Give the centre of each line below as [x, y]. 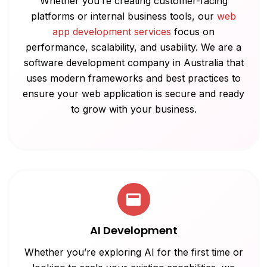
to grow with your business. [133, 109]
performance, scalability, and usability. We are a [133, 47]
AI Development [133, 231]
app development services [112, 32]
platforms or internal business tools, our [124, 16]
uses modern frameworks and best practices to [133, 78]
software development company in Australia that [133, 63]
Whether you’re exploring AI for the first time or [133, 252]
